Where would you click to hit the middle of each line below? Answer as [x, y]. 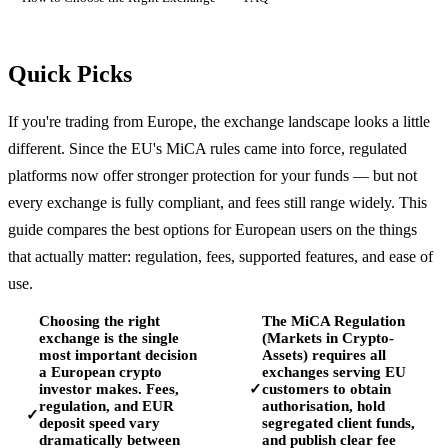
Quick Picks [70, 73]
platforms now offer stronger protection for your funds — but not [212, 175]
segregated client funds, [338, 422]
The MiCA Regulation [333, 320]
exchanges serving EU [333, 371]
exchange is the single [109, 337]
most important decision [118, 354]
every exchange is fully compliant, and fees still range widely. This [217, 202]
